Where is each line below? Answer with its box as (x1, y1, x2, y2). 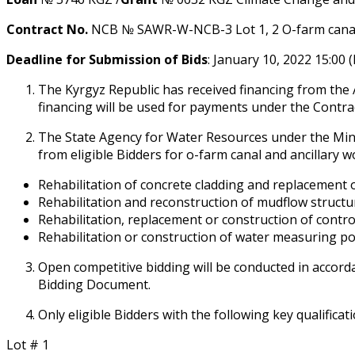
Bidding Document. (38, 275, 151, 293)
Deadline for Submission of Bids (6, 50, 208, 68)
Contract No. (6, 20, 88, 38)
